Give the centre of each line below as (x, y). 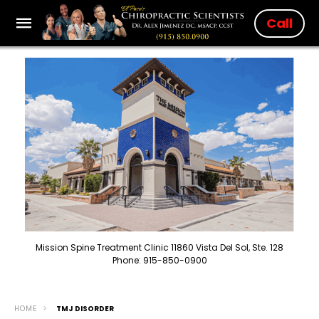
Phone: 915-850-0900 (159, 260)
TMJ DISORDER (85, 308)
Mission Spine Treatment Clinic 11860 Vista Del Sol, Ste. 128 (159, 247)
